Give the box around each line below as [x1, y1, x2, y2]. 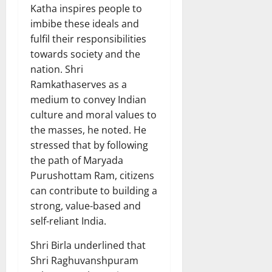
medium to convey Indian [30, 92, 146, 106]
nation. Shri [30, 62, 83, 76]
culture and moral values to [30, 107, 157, 121]
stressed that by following [30, 138, 148, 152]
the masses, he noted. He [30, 123, 146, 137]
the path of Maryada [30, 153, 123, 167]
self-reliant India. [30, 214, 106, 228]
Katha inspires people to [30, 1, 142, 15]
